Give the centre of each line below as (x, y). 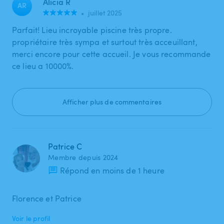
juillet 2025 (105, 12)
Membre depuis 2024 (83, 157)
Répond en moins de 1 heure (112, 170)
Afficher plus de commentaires (112, 101)
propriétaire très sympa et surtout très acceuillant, (105, 42)
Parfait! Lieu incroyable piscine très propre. (92, 30)
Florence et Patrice (47, 198)
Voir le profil (31, 218)
